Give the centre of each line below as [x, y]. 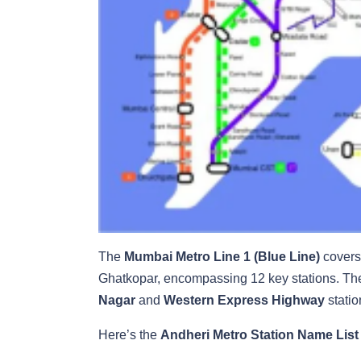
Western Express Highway [244, 300]
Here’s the [129, 334]
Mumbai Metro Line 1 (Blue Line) [222, 256]
